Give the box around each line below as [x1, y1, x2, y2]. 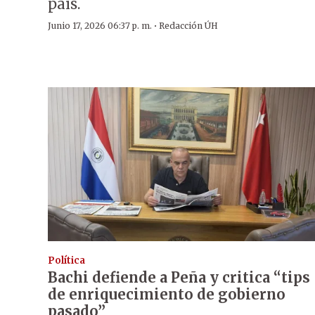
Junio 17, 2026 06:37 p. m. [48, 20, 152, 32]
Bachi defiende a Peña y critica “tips [48, 269, 310, 287]
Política [48, 255, 85, 267]
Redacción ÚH [159, 20, 218, 32]
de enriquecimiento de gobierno [48, 285, 285, 304]
